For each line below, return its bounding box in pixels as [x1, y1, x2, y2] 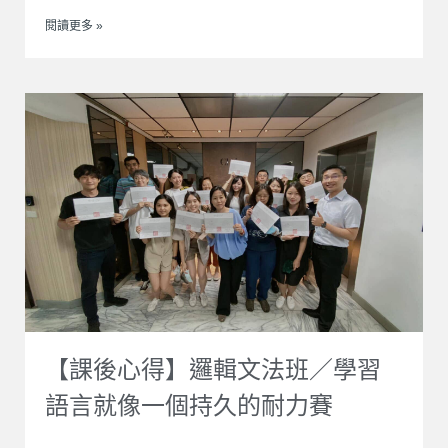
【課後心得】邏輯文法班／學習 [45, 356, 381, 384]
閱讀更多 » [45, 19, 103, 34]
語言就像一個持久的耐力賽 [45, 392, 333, 420]
